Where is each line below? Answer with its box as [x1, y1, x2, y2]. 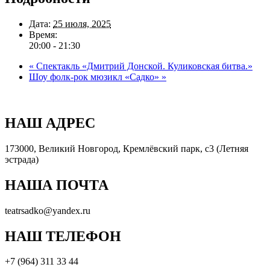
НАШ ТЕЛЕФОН [5, 228, 121, 244]
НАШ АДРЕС [5, 115, 95, 131]
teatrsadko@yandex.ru [5, 205, 90, 216]
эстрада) [5, 154, 39, 165]
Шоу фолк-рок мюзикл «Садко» [29, 71, 162, 82]
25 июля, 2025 [53, 18, 111, 29]
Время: [29, 29, 57, 40]
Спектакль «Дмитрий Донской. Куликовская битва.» [34, 60, 253, 71]
